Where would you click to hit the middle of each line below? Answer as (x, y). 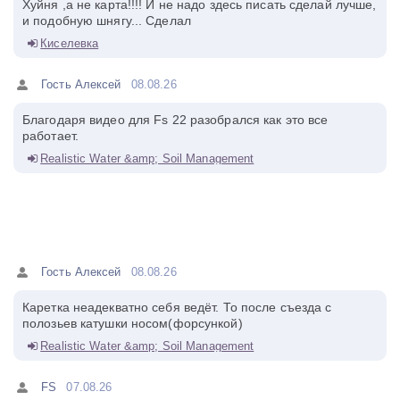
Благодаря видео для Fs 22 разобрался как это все (175, 119)
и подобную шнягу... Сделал (107, 20)
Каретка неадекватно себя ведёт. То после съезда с (177, 307)
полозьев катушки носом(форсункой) (133, 323)
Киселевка (70, 43)
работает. (51, 135)
